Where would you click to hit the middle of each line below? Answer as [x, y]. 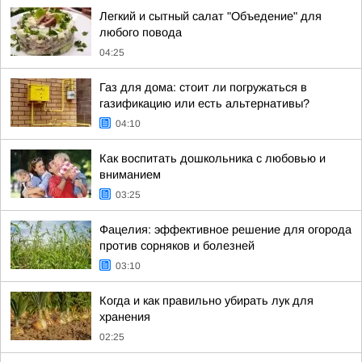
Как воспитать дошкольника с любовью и [213, 158]
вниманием [130, 175]
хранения [125, 317]
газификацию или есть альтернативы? [204, 103]
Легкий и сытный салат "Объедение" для [210, 16]
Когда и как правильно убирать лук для [206, 301]
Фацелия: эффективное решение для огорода [225, 229]
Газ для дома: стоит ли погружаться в [203, 87]
